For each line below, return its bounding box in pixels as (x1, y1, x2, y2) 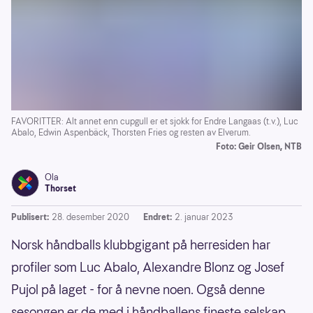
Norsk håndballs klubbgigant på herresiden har (11, 236, 270, 254)
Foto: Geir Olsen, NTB (216, 140, 302, 153)
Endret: (143, 211, 172, 224)
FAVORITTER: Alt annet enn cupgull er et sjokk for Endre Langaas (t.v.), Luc (11, 115, 298, 128)
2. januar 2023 (175, 211, 233, 224)
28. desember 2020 (52, 211, 129, 224)
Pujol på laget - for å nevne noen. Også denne (11, 281, 265, 299)
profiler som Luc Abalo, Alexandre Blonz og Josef (11, 259, 284, 277)
